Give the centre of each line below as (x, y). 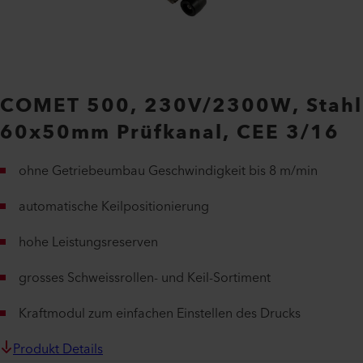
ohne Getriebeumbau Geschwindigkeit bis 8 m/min (168, 171)
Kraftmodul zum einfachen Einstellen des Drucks (160, 314)
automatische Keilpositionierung (114, 207)
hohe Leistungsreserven (88, 242)
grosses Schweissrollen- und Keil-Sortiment (145, 278)
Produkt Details (58, 349)
